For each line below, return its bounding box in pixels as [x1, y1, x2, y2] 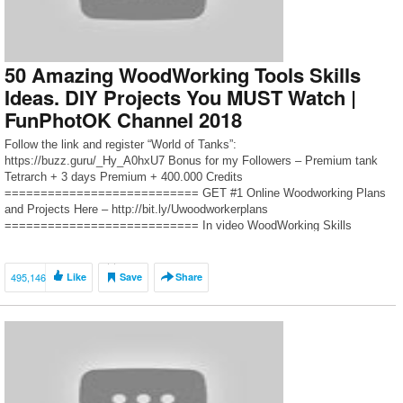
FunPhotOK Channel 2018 [4, 105, 242, 134]
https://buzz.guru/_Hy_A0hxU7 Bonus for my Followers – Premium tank [4, 154, 378, 167]
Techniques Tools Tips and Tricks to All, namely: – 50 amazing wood [4, 235, 363, 248]
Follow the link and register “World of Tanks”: [4, 138, 237, 151]
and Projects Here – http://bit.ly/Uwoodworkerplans [4, 202, 268, 216]
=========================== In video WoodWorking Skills [4, 219, 352, 232]
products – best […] [4, 251, 108, 264]
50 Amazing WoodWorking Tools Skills [4, 60, 361, 89]
